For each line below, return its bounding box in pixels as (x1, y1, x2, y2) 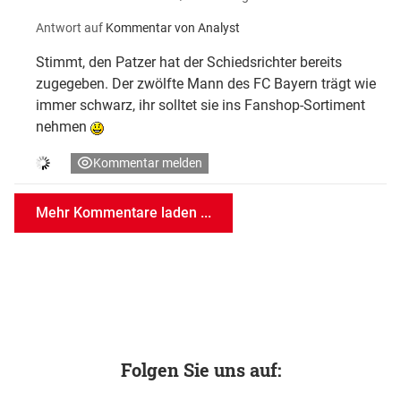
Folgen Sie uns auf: (120, 358, 281, 382)
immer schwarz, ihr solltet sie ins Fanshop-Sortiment (36, 97, 365, 115)
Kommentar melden (93, 156, 202, 171)
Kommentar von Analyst (106, 21, 240, 36)
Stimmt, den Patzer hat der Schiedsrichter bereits (36, 54, 342, 72)
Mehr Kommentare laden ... (36, 204, 211, 222)
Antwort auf (36, 21, 103, 36)
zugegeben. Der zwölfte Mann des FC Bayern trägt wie (36, 75, 376, 93)
